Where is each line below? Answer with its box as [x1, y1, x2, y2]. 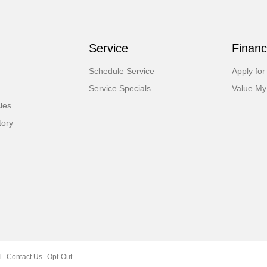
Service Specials [89, 83, 151, 93]
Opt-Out [47, 253, 73, 261]
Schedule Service [89, 66, 155, 76]
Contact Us [7, 253, 43, 261]
